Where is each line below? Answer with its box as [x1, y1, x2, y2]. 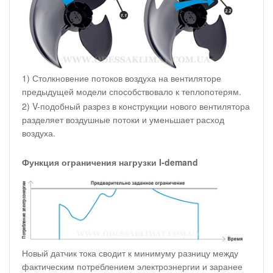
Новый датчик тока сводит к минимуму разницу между [22, 247, 238, 260]
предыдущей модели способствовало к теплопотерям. [22, 85, 241, 97]
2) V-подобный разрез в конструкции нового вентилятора [22, 99, 250, 112]
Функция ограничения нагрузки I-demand [22, 155, 198, 168]
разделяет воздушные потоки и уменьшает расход [22, 113, 224, 126]
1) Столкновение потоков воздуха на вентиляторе [22, 71, 221, 84]
